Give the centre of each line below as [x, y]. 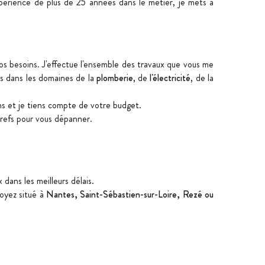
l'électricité [169, 78]
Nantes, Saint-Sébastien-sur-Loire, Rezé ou [130, 194]
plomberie [114, 78]
